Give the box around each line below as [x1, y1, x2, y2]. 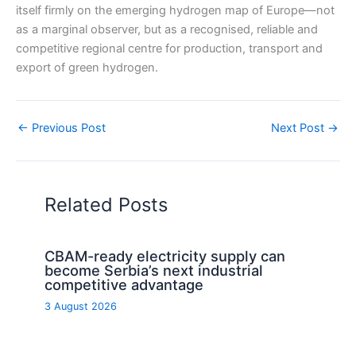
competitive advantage [44, 275, 204, 293]
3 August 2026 [44, 300, 118, 312]
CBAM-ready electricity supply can [44, 246, 286, 265]
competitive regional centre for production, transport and [16, 41, 323, 56]
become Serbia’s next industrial [44, 261, 264, 279]
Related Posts [44, 193, 168, 217]
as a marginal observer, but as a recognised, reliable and [16, 21, 318, 37]
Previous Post [29, 120, 106, 135]
